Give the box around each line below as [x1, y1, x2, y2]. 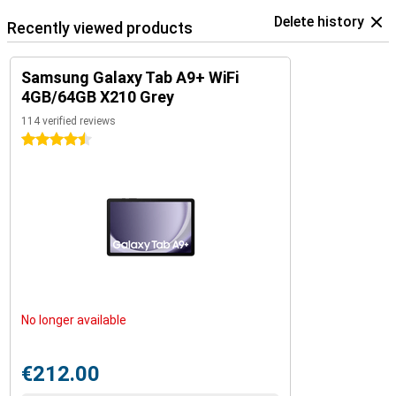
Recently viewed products [7, 19, 193, 37]
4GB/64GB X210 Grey [21, 88, 174, 106]
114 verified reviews [21, 115, 116, 127]
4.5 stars [21, 133, 72, 147]
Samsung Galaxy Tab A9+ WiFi [21, 68, 239, 87]
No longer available [21, 313, 126, 327]
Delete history [274, 13, 364, 30]
